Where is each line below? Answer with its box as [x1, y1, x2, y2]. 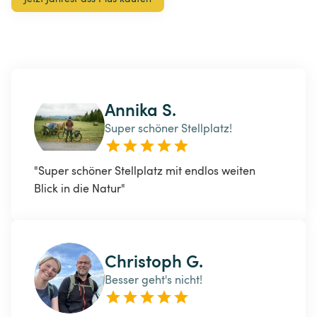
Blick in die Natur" [34, 180, 125, 197]
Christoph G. [105, 248, 203, 273]
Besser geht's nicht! [105, 272, 202, 288]
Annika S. [105, 97, 176, 122]
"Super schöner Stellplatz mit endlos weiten [34, 163, 258, 179]
